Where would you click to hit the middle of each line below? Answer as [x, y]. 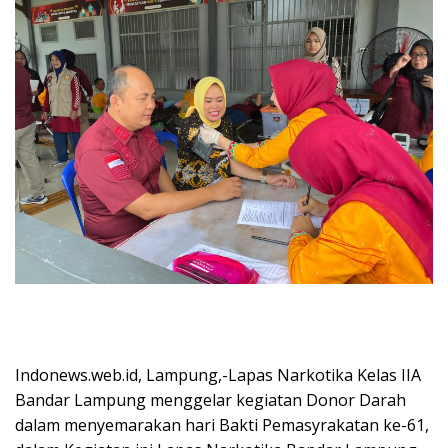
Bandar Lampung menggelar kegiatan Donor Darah [210, 399]
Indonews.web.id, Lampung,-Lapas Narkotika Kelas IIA [218, 374]
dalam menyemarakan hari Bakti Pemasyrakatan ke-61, [222, 424]
